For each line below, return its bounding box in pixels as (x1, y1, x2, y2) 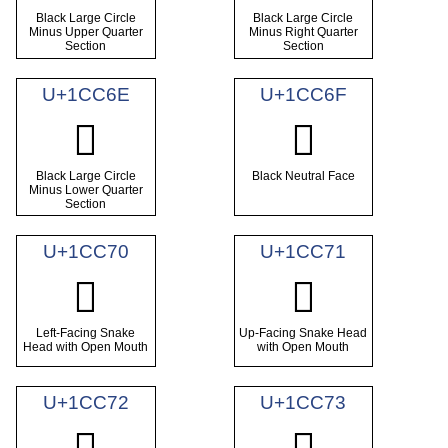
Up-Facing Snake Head (239, 325, 368, 340)
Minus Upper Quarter (28, 25, 143, 40)
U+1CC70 (42, 241, 129, 263)
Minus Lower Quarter (28, 182, 143, 197)
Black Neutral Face (251, 168, 355, 183)
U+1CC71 (260, 241, 347, 263)
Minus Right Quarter (248, 25, 358, 40)
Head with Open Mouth (23, 339, 149, 354)
